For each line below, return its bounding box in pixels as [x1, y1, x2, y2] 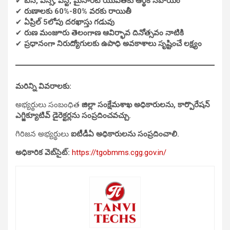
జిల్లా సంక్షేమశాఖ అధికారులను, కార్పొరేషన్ [82, 100, 210, 109]
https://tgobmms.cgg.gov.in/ [72, 147, 166, 157]
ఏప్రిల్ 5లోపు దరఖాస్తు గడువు [24, 17, 114, 27]
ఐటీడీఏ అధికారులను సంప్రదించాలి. [71, 129, 179, 139]
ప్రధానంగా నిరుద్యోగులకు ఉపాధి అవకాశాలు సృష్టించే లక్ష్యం [24, 39, 202, 48]
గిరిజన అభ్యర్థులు [15, 129, 71, 139]
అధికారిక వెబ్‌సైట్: [15, 147, 70, 157]
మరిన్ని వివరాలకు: [15, 81, 71, 91]
